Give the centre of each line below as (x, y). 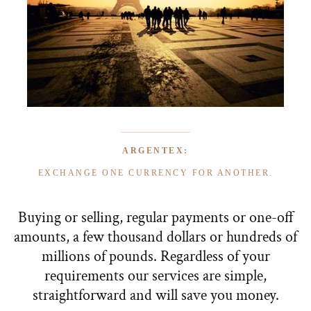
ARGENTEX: (155, 151)
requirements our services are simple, (155, 276)
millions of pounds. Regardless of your (155, 257)
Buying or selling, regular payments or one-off (155, 218)
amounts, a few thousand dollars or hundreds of (155, 237)
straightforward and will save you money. (155, 295)
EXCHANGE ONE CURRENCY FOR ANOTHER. (155, 173)
